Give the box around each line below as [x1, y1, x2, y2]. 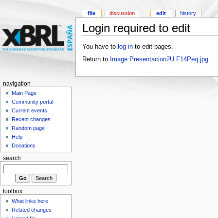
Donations [12, 143, 36, 149]
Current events [12, 108, 48, 114]
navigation [2, 80, 31, 87]
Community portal [12, 99, 54, 105]
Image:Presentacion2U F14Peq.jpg [109, 55, 208, 63]
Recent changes [12, 116, 51, 123]
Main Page [12, 90, 37, 96]
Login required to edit [82, 21, 190, 35]
